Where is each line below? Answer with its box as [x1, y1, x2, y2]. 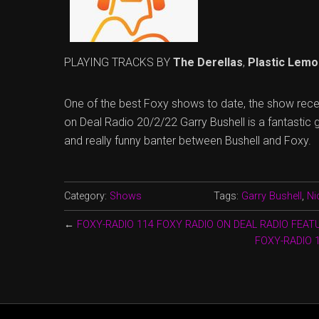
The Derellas [173, 55, 243, 69]
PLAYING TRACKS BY [64, 55, 173, 69]
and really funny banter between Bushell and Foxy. [64, 133, 311, 147]
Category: [64, 189, 110, 202]
